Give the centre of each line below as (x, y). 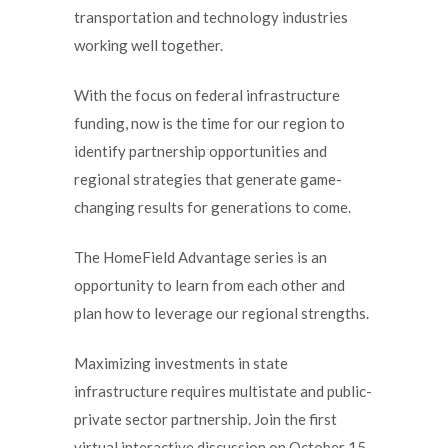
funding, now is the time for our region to (209, 123)
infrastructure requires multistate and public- (223, 391)
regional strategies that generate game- (208, 179)
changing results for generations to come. (212, 207)
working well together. (148, 45)
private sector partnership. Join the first (205, 419)
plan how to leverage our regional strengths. (221, 313)
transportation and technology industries (211, 17)
